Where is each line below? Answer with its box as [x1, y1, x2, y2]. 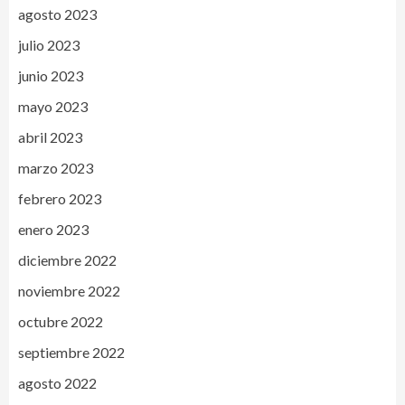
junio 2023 [18, 66, 83, 84]
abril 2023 [18, 127, 82, 146]
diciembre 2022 [18, 250, 117, 268]
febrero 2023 [18, 189, 101, 207]
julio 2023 [18, 35, 80, 53]
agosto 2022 [18, 373, 97, 391]
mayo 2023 [18, 97, 88, 115]
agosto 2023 [18, 5, 97, 23]
